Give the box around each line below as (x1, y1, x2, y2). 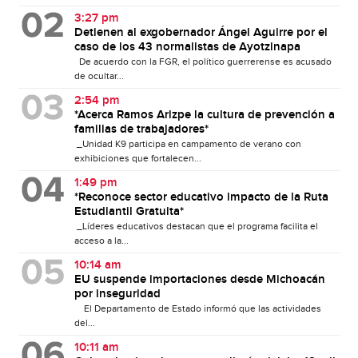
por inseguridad (74, 286, 161, 301)
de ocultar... (74, 70, 124, 82)
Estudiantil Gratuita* (74, 204, 184, 219)
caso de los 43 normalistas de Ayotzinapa (74, 39, 300, 54)
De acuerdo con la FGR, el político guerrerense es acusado (74, 55, 332, 67)
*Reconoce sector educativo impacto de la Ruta (74, 189, 328, 205)
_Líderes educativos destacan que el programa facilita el (74, 220, 318, 232)
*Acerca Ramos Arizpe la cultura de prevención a (74, 107, 335, 122)
